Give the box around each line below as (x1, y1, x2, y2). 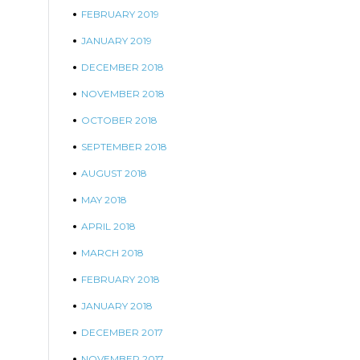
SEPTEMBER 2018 (81, 141, 167, 153)
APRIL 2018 (81, 220, 136, 232)
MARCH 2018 (81, 247, 144, 259)
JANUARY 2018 (81, 300, 153, 312)
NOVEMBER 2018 (81, 88, 165, 100)
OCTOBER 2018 (81, 114, 157, 126)
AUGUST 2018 (81, 167, 147, 179)
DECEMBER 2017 (81, 326, 163, 338)
